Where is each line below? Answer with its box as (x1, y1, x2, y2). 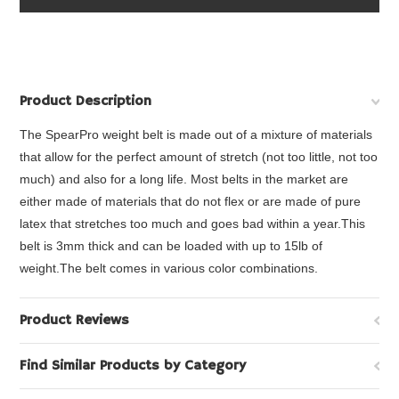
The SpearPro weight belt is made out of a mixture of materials (20, 127, 373, 142)
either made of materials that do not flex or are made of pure (20, 194, 362, 208)
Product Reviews (20, 312, 130, 330)
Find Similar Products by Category (20, 357, 247, 375)
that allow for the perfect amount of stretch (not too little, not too (20, 150, 379, 164)
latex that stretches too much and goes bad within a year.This (20, 216, 366, 231)
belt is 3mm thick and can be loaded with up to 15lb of (20, 239, 323, 253)
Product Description (20, 93, 152, 110)
